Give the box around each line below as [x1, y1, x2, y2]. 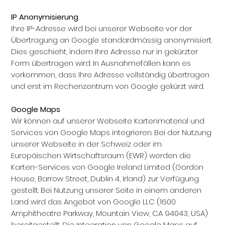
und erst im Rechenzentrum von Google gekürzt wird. [11, 81, 204, 91]
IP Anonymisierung [11, 12, 79, 22]
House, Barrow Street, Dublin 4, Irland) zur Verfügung [11, 173, 199, 184]
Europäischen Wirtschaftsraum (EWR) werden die [11, 150, 191, 161]
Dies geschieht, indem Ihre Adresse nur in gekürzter [11, 46, 198, 57]
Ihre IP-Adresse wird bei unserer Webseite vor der [11, 23, 192, 34]
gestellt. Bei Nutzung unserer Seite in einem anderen [11, 185, 202, 195]
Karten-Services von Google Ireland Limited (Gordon [11, 162, 204, 172]
